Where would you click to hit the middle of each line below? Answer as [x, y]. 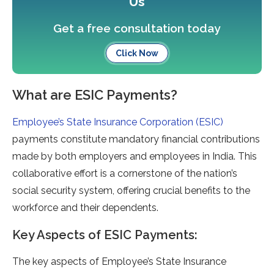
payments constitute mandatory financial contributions [136, 139]
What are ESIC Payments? [95, 95]
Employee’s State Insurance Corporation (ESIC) [118, 122]
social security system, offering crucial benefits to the [131, 191]
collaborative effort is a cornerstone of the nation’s [125, 174]
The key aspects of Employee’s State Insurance [119, 262]
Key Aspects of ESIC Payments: [105, 235]
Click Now [137, 54]
